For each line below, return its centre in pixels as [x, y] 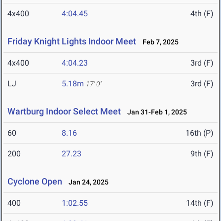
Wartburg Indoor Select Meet [64, 111]
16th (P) [200, 133]
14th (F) [200, 203]
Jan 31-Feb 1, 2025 [155, 112]
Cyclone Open [35, 182]
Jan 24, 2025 [86, 182]
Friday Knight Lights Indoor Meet [72, 41]
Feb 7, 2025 [158, 42]
